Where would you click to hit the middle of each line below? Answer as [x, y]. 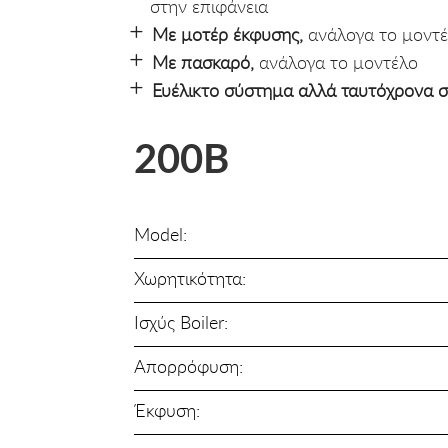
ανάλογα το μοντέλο [336, 62]
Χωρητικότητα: [190, 277]
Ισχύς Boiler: [181, 321]
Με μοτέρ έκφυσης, [227, 34]
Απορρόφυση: [189, 365]
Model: [161, 233]
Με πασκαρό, [203, 62]
